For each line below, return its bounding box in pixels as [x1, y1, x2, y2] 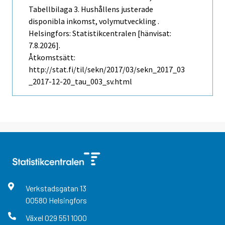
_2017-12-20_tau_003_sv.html [29, 76, 132, 87]
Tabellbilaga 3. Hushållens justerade [29, 4, 153, 15]
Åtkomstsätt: [29, 52, 75, 63]
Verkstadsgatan [25, 183, 80, 193]
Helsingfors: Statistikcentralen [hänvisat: [29, 28, 171, 39]
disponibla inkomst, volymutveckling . [29, 16, 159, 27]
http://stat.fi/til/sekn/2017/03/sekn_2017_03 [29, 64, 185, 75]
